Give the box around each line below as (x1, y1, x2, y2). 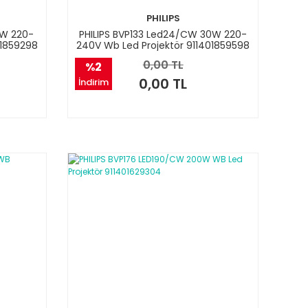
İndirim (78, 76, 109, 89)
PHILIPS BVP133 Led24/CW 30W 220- (79, 27, 247, 42)
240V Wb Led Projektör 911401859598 (76, 38, 250, 53)
